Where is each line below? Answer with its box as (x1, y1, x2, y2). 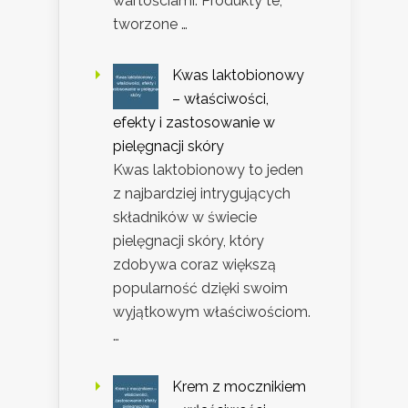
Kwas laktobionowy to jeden (113, 161, 303, 179)
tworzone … (113, 15, 188, 34)
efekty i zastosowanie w (113, 114, 275, 132)
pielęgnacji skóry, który (113, 232, 264, 250)
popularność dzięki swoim (113, 280, 288, 298)
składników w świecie (113, 209, 257, 227)
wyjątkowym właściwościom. (113, 303, 311, 321)
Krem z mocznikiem (172, 378, 306, 396)
